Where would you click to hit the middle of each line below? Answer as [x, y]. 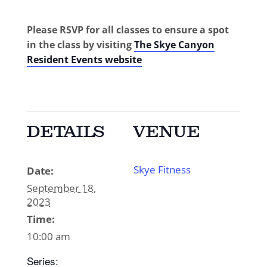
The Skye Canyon [174, 45]
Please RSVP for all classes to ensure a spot [128, 30]
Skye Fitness [162, 170]
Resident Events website [84, 60]
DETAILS [66, 132]
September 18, [61, 188]
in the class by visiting [80, 45]
